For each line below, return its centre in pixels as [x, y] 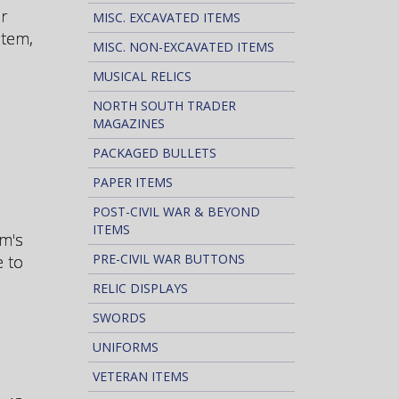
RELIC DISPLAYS [140, 288]
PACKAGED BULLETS [154, 153]
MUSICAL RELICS [142, 76]
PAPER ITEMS [132, 182]
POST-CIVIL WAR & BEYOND [176, 212]
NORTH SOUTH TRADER [164, 106]
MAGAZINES [128, 123]
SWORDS [119, 318]
